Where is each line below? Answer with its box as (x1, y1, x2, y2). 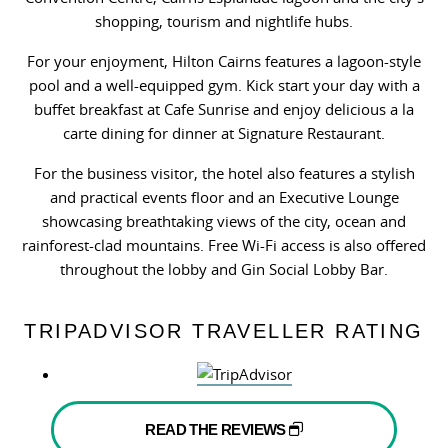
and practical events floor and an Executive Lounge (49, 187, 399, 208)
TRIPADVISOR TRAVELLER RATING (24, 320, 424, 343)
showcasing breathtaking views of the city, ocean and (42, 211, 406, 232)
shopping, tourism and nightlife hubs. (95, 11, 353, 32)
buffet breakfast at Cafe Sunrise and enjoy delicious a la (34, 99, 414, 120)
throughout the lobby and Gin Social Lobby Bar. (60, 259, 388, 280)
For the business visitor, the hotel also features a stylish (33, 163, 415, 184)
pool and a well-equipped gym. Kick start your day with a (28, 75, 420, 96)
